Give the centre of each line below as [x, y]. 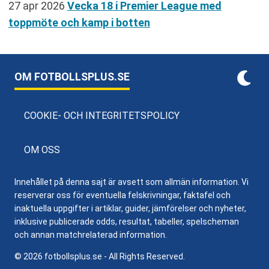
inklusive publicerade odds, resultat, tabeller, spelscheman [127, 221]
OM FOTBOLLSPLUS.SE [72, 76]
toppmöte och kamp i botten [79, 22]
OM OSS [42, 150]
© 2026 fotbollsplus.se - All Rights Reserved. [100, 256]
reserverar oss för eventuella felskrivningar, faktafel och [122, 195]
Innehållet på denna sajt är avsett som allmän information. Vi [131, 182]
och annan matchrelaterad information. [91, 234]
